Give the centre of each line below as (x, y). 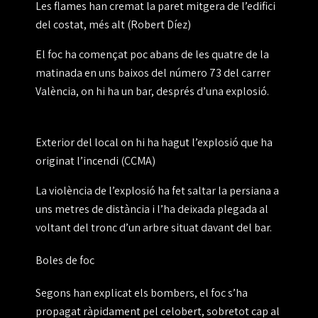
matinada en (67, 73)
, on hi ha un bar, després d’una (151, 92)
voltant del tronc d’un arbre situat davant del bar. (154, 228)
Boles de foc (65, 261)
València (56, 92)
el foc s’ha (224, 293)
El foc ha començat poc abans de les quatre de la (152, 55)
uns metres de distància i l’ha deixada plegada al (152, 209)
